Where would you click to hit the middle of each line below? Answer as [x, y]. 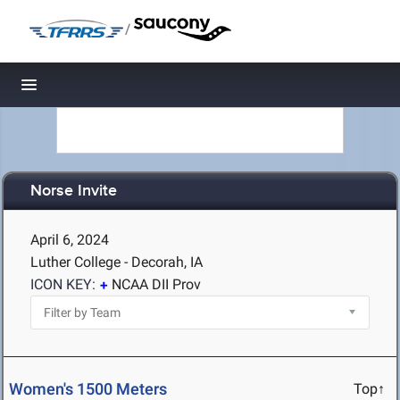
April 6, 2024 [70, 240]
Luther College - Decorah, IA [117, 262]
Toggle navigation [90, 90]
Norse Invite [74, 192]
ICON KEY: [63, 284]
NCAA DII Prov [156, 284]
